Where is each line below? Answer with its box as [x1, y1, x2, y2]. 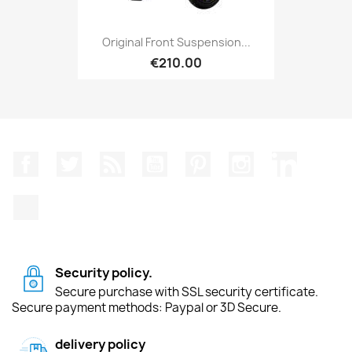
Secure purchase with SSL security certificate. [55, 283, 318, 300]
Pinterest [211, 151, 269, 168]
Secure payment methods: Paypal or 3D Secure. [12, 299, 281, 316]
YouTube [167, 151, 221, 168]
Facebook [38, 151, 97, 168]
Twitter [81, 151, 125, 168]
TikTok [38, 193, 77, 211]
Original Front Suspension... [101, 34, 251, 49]
